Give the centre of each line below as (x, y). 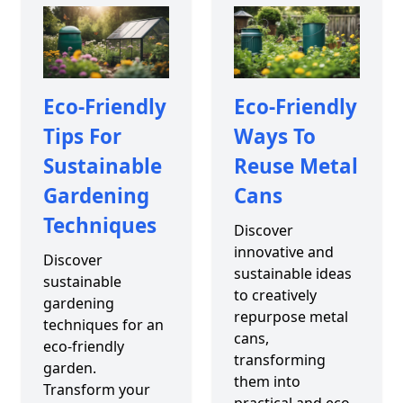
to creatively (275, 295)
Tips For (82, 136)
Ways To (274, 136)
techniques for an (103, 324)
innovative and (283, 251)
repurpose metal (291, 316)
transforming (279, 359)
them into (267, 381)
